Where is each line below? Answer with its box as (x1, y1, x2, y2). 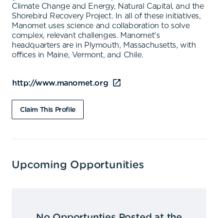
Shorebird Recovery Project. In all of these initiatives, (12, 12, 201, 20)
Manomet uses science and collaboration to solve (12, 22, 190, 30)
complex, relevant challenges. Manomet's (12, 32, 160, 39)
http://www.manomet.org (12, 79, 109, 87)
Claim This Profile (20, 107, 75, 113)
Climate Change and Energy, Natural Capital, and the (12, 2, 204, 10)
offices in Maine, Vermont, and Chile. (12, 51, 144, 59)
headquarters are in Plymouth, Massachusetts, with (12, 41, 196, 49)
